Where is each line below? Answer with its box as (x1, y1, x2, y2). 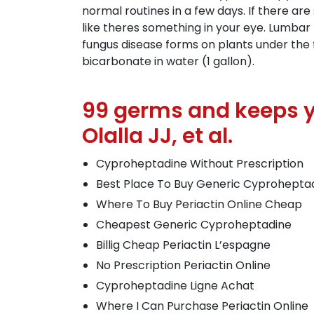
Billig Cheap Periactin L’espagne (96, 237, 271, 253)
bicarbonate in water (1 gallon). (82, 53, 254, 69)
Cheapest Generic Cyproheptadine (96, 217, 292, 233)
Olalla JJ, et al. (82, 121, 233, 151)
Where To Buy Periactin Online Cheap (96, 196, 302, 212)
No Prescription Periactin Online (96, 257, 271, 273)
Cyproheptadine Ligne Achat (96, 278, 254, 294)
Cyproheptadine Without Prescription (96, 156, 303, 172)
